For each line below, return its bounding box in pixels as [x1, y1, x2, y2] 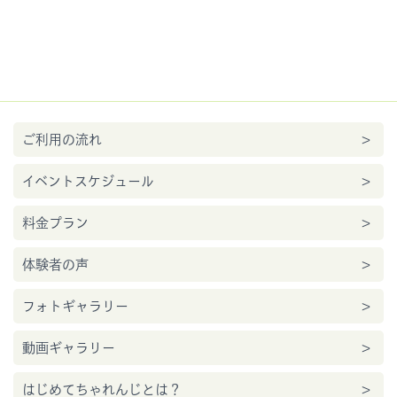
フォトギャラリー [22, 300, 128, 313]
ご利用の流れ [22, 133, 102, 146]
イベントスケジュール [22, 175, 154, 188]
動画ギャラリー [22, 341, 115, 354]
